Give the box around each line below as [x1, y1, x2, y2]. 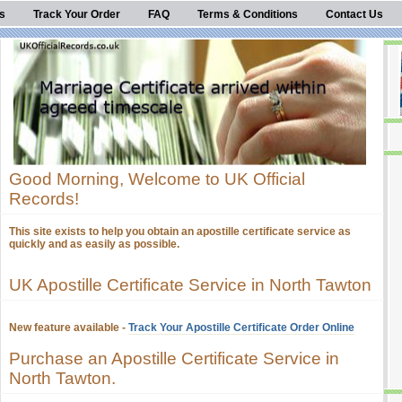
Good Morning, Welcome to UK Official [9, 170, 305, 188]
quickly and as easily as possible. [9, 238, 179, 250]
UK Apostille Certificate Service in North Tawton [9, 275, 371, 294]
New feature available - [9, 321, 128, 334]
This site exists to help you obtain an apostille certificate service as [9, 225, 351, 238]
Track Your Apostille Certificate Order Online [128, 321, 354, 334]
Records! [9, 189, 79, 208]
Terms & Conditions [197, 8, 298, 21]
